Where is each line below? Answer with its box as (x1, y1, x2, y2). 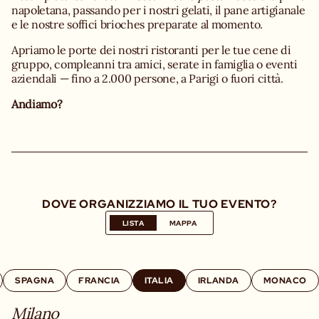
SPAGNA (15, 274, 55, 286)
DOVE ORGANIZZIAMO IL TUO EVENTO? (42, 196, 277, 211)
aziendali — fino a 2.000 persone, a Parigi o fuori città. (11, 71, 283, 85)
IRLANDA (197, 274, 239, 286)
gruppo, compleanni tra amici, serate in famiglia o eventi (11, 57, 298, 71)
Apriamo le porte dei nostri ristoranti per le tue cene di (11, 43, 291, 57)
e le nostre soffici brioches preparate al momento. (11, 17, 263, 31)
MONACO (263, 274, 307, 286)
